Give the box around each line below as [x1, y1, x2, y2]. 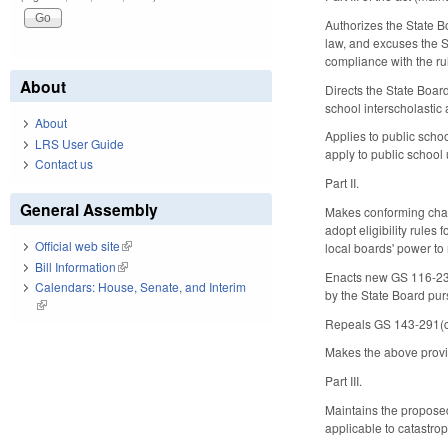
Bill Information [35, 257, 116, 275]
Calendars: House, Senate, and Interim [35, 278, 246, 296]
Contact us [35, 155, 93, 173]
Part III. [325, 372, 363, 390]
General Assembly [20, 198, 158, 222]
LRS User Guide [35, 134, 124, 152]
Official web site [35, 237, 120, 255]
